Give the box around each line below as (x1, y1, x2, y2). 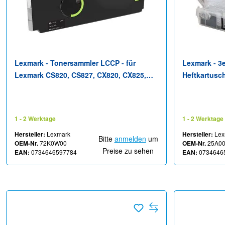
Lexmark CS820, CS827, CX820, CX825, (15, 70, 146, 80)
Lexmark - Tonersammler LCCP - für (15, 58, 136, 68)
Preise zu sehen (102, 146, 154, 156)
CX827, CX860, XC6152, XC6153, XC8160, (15, 82, 153, 92)
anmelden (114, 134, 146, 144)
